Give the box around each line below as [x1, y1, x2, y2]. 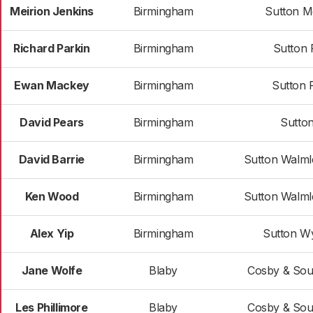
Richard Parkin [13, 41, 90, 55]
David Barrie [18, 152, 85, 166]
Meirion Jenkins [10, 4, 94, 18]
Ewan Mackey [14, 78, 89, 92]
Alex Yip [29, 226, 74, 240]
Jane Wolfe [21, 263, 82, 277]
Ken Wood [24, 189, 79, 203]
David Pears [20, 115, 84, 129]
